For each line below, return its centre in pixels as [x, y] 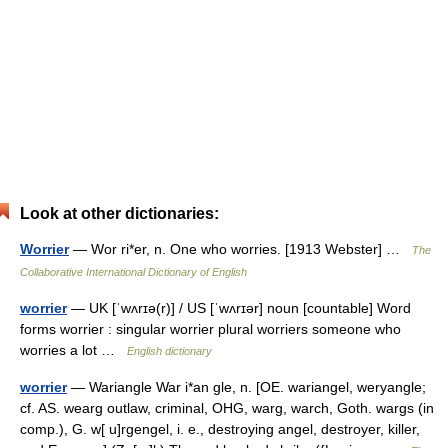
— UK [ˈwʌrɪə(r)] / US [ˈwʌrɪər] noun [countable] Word [239, 308]
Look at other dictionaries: [119, 213]
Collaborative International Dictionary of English [133, 272]
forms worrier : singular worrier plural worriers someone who [210, 329]
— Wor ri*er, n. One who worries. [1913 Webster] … [240, 249]
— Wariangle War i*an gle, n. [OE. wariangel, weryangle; [246, 387]
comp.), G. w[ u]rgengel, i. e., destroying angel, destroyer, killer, [220, 429]
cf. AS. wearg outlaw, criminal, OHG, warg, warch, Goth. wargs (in [227, 408]
